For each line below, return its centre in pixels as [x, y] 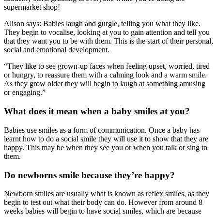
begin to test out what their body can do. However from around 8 [103, 202]
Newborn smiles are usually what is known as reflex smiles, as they [107, 194]
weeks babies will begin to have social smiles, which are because [103, 211]
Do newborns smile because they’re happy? [89, 175]
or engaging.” [25, 93]
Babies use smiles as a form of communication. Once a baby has [102, 130]
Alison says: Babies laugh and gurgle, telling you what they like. [102, 24]
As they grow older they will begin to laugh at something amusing [105, 84]
